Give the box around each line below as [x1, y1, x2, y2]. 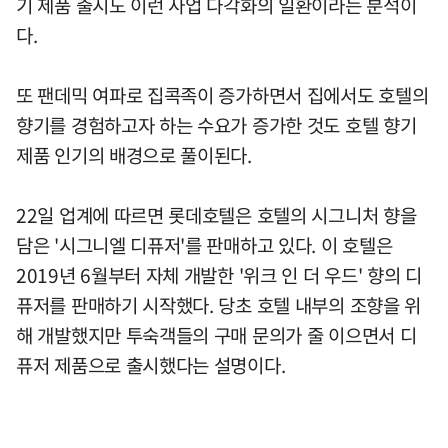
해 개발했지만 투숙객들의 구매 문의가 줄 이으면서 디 [16, 321, 417, 350]
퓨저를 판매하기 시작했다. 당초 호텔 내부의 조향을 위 [16, 291, 422, 320]
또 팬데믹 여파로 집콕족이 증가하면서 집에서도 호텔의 [16, 81, 429, 110]
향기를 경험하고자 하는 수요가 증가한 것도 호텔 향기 [16, 111, 417, 140]
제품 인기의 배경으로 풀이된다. [16, 141, 252, 170]
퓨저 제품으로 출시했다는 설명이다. [16, 351, 286, 380]
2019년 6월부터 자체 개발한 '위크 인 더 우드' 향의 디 [16, 261, 422, 290]
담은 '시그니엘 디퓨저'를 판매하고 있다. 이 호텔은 [16, 231, 393, 260]
